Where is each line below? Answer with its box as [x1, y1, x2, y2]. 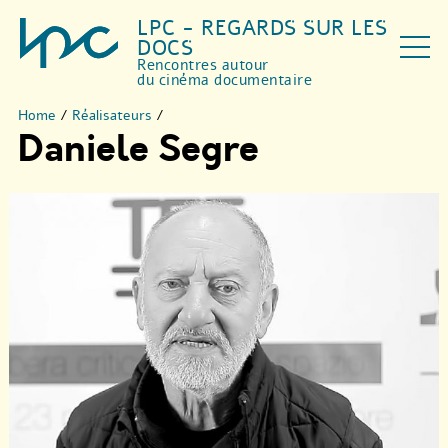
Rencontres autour [137, 55, 269, 75]
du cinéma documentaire [137, 70, 313, 90]
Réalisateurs [72, 106, 152, 125]
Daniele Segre [18, 124, 259, 175]
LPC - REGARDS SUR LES [137, 14, 388, 42]
